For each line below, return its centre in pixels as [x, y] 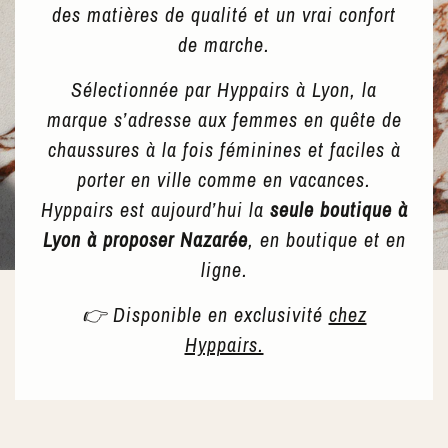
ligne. [224, 269]
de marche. [224, 44]
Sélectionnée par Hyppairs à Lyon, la [224, 89]
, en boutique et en [326, 239]
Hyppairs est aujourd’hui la [155, 209]
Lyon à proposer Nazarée [145, 239]
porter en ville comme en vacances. [224, 179]
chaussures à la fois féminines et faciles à [224, 149]
